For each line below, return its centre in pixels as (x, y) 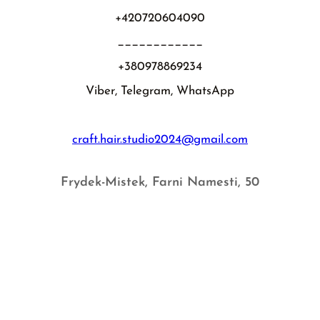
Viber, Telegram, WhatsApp (160, 91)
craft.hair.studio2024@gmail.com (160, 139)
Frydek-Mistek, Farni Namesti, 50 (160, 182)
